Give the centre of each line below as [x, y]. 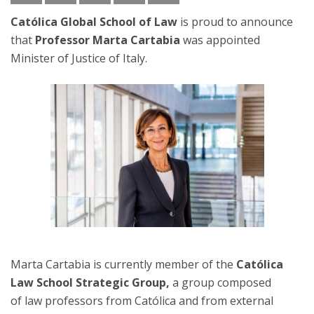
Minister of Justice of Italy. [79, 58]
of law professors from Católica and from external [142, 300]
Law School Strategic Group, [91, 282]
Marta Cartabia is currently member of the [123, 264]
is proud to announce [235, 22]
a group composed [222, 282]
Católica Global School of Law [94, 22]
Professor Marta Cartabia [108, 40]
